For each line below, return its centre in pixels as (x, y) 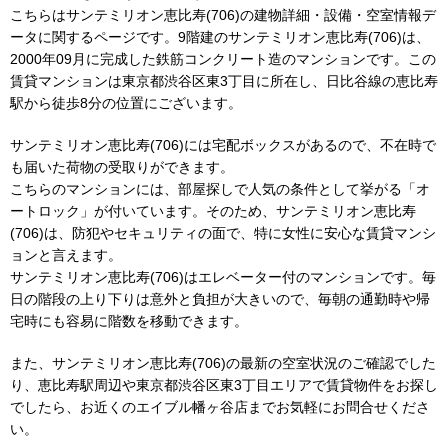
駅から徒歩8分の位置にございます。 (126, 103)
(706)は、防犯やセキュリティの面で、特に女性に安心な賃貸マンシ (223, 233)
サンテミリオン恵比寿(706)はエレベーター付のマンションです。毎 (223, 277)
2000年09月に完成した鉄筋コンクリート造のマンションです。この (223, 59)
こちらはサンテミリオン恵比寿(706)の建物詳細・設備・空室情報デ (223, 15)
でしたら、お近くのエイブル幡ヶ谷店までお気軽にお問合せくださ (220, 407)
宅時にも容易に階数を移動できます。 (129, 321)
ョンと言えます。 (66, 255)
